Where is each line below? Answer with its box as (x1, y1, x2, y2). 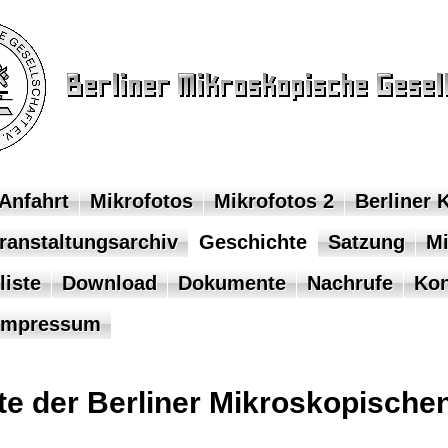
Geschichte (198, 231, 307, 253)
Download (61, 272, 157, 294)
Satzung (327, 231, 405, 253)
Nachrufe (306, 272, 393, 294)
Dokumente (177, 272, 286, 294)
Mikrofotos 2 (213, 190, 334, 212)
